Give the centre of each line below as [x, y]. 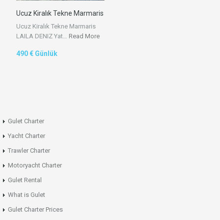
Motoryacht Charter [35, 165]
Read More [84, 36]
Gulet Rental [25, 180]
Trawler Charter [29, 151]
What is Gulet [27, 195]
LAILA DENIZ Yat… [42, 36]
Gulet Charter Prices [35, 209]
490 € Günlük [37, 53]
